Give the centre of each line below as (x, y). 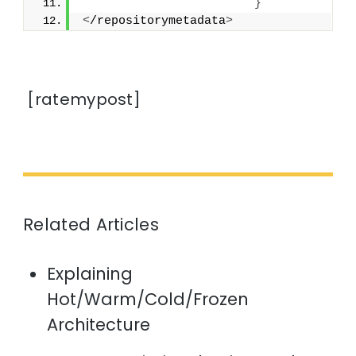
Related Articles (91, 225)
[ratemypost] (82, 100)
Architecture (99, 325)
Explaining (90, 274)
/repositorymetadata (158, 21)
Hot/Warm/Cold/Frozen (148, 300)
